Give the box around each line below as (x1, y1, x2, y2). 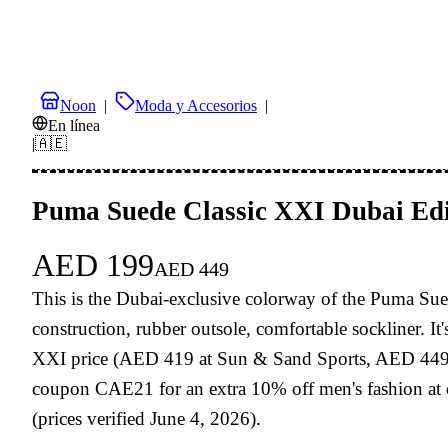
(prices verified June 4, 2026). (32, 408, 261, 430)
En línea (48, 117, 100, 134)
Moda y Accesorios (135, 97, 257, 114)
